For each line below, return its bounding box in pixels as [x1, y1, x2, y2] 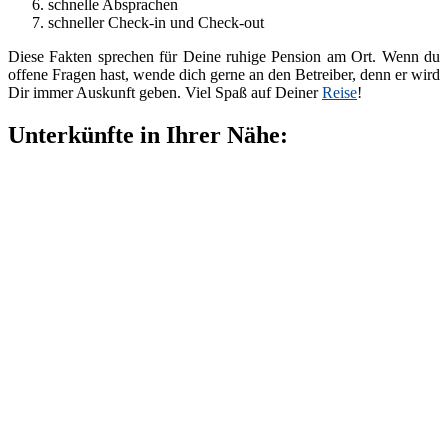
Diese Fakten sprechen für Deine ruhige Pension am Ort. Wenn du [8, 47, 440, 65]
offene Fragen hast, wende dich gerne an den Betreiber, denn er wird [8, 65, 440, 83]
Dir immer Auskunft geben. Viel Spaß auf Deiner [8, 83, 322, 101]
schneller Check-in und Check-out [48, 13, 264, 31]
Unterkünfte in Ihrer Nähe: [8, 121, 288, 148]
